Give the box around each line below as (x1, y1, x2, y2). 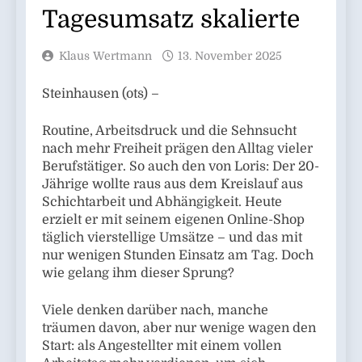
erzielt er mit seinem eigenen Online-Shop (42, 213, 305, 228)
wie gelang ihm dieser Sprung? (42, 266, 234, 281)
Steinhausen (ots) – (42, 86, 159, 102)
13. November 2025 (178, 49, 282, 63)
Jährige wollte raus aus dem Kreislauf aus (42, 177, 303, 192)
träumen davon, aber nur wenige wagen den (42, 321, 316, 336)
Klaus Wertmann (59, 49, 152, 63)
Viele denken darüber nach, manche (42, 303, 268, 318)
